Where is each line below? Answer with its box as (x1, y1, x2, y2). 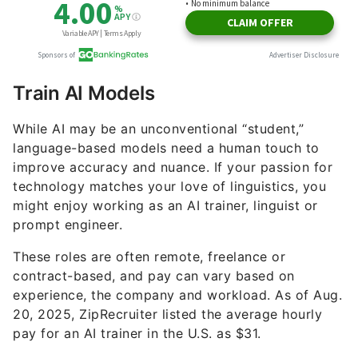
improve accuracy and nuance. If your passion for (13, 159, 332, 176)
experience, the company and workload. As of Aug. (13, 287, 342, 304)
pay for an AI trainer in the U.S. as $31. (13, 325, 261, 342)
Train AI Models (13, 82, 155, 105)
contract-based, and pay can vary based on (13, 268, 295, 284)
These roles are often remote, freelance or (13, 249, 285, 265)
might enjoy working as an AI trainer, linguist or (13, 197, 318, 214)
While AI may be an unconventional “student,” (13, 121, 304, 137)
